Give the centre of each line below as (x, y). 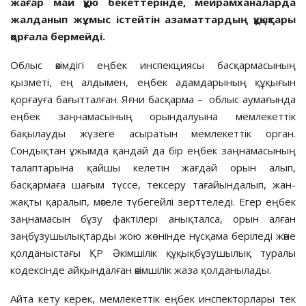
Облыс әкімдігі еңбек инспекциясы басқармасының (153, 65)
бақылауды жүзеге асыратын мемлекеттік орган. (153, 133)
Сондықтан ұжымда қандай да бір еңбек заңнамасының (153, 150)
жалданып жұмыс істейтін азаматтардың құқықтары (153, 19)
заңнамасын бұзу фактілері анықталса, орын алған (153, 218)
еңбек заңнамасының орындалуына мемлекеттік (153, 116)
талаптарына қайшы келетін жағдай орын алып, (153, 167)
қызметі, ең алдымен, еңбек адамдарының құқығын (153, 82)
